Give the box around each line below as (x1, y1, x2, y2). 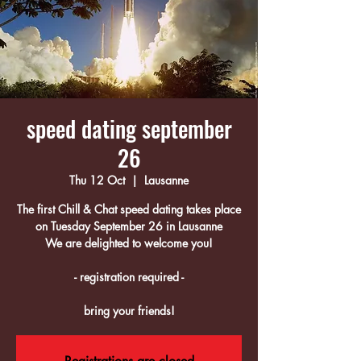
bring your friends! (83, 303, 175, 318)
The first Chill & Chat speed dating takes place (17, 201, 241, 217)
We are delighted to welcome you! (45, 235, 213, 251)
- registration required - (74, 269, 184, 284)
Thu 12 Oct (69, 172, 125, 188)
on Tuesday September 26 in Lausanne (35, 218, 222, 234)
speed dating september (26, 112, 232, 145)
